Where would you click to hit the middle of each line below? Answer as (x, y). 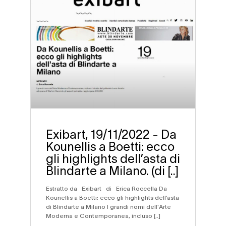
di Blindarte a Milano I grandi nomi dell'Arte (108, 206)
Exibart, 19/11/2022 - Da (111, 133)
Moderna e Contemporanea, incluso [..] (103, 215)
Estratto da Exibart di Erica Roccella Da (106, 188)
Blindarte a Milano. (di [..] (112, 169)
